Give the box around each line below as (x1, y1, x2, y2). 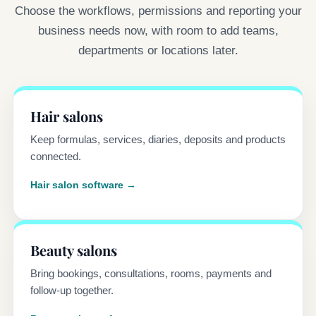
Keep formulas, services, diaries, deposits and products (30, 133, 286, 146)
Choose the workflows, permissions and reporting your (14, 4, 302, 18)
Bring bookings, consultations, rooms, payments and (30, 267, 272, 280)
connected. (30, 150, 81, 163)
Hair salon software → (30, 179, 136, 191)
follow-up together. (30, 284, 114, 297)
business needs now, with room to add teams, (37, 24, 279, 38)
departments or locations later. (78, 44, 238, 58)
